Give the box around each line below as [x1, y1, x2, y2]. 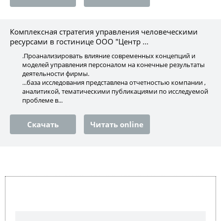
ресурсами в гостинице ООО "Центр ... [10, 37, 148, 46]
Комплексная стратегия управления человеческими [10, 27, 198, 37]
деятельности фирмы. [22, 69, 89, 78]
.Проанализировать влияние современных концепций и [22, 51, 195, 60]
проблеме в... [22, 96, 63, 105]
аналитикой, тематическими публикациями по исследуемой [22, 87, 208, 96]
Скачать [27, 119, 59, 129]
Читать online [90, 119, 144, 129]
